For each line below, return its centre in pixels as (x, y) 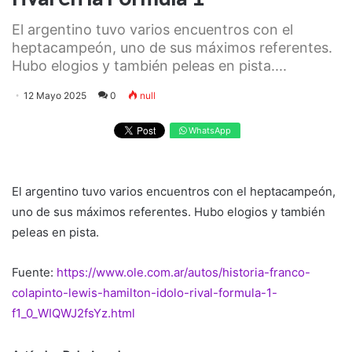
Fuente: (34, 273)
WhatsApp (208, 130)
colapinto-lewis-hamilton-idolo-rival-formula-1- (145, 293)
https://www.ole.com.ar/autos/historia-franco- (183, 273)
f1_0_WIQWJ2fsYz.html (73, 313)
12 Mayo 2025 (55, 95)
